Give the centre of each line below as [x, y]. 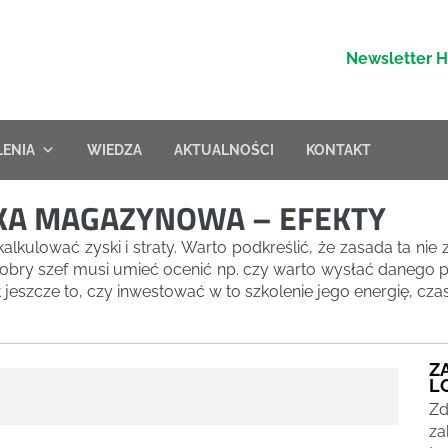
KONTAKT [338, 150]
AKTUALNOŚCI [224, 150]
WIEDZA [114, 150]
